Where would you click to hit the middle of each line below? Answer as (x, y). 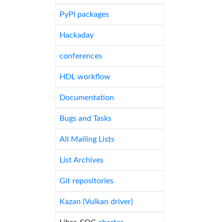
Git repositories (86, 181)
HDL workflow (85, 77)
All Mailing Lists (87, 139)
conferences (81, 56)
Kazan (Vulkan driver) (96, 202)
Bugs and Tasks (85, 118)
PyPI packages (84, 14)
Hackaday (77, 35)
